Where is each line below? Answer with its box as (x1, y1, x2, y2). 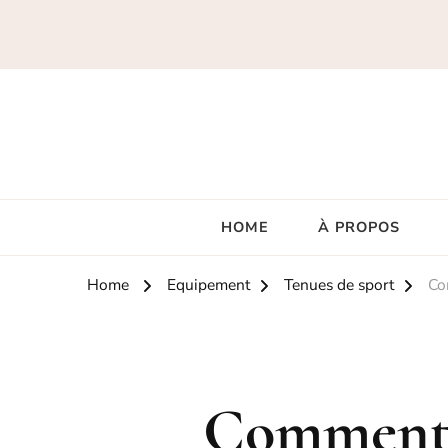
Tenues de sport (284, 274, 394, 296)
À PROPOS (318, 216, 400, 237)
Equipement (167, 274, 250, 296)
